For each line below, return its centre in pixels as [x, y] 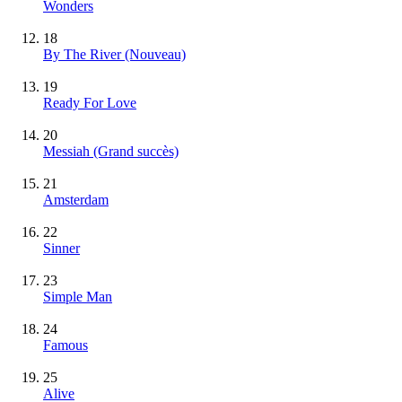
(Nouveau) [155, 55]
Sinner [61, 249]
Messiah [68, 152]
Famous [66, 345]
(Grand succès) [136, 152]
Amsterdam [76, 200]
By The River [84, 55]
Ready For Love [90, 103]
